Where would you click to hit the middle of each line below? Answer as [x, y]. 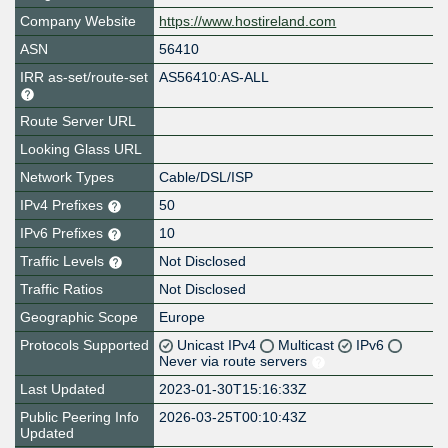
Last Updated [62, 389]
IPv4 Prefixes [63, 205]
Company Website [78, 21]
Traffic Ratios [61, 289]
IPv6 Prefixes [63, 233]
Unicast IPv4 [219, 345]
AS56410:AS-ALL [214, 77]
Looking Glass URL [81, 149]
